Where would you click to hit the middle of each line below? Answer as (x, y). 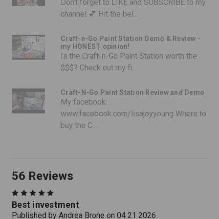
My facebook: (84, 102)
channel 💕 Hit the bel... (99, 14)
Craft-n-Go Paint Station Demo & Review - (131, 38)
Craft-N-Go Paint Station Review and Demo (132, 92)
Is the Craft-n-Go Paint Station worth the (129, 56)
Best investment (45, 204)
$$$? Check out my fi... (99, 67)
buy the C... (79, 125)
